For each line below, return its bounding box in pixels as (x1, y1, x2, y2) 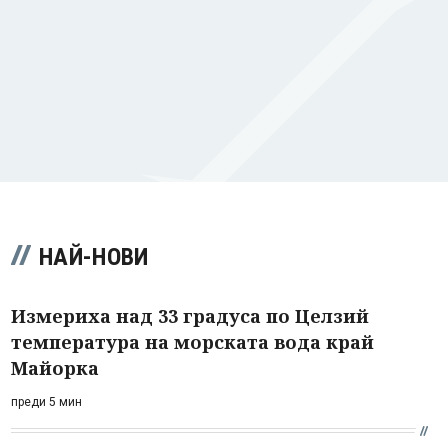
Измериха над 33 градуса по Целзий (11, 303, 369, 328)
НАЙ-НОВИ (39, 242, 149, 271)
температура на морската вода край (11, 329, 374, 354)
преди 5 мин (11, 394, 82, 409)
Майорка (11, 355, 99, 380)
